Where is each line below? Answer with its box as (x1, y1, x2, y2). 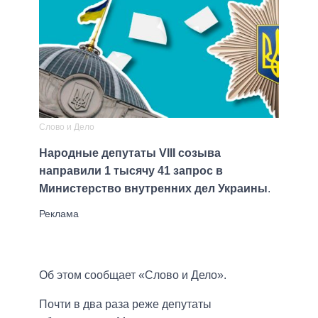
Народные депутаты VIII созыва (39, 147, 221, 160)
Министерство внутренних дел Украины (39, 182, 268, 195)
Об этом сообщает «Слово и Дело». (39, 269, 226, 282)
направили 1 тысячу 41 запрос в (39, 165, 223, 177)
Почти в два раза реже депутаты (39, 298, 212, 311)
